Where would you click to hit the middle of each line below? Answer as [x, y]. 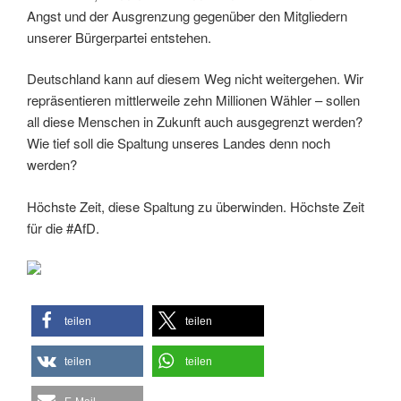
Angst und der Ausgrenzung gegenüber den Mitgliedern [187, 15]
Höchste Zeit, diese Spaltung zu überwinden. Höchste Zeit [196, 206]
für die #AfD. [63, 227]
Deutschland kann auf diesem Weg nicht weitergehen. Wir [195, 79]
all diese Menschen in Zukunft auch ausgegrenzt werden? [195, 122]
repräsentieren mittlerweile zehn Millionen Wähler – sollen [193, 100]
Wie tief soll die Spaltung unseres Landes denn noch [179, 143]
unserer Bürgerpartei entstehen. [119, 37]
